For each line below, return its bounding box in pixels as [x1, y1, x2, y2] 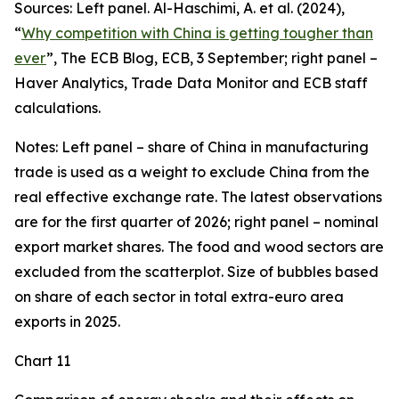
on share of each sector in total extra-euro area [14, 288, 344, 305]
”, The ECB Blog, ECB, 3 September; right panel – [46, 49, 378, 67]
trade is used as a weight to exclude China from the [14, 163, 370, 181]
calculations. [14, 99, 101, 117]
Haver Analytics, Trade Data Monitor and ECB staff [14, 74, 368, 92]
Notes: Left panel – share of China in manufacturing [14, 138, 369, 156]
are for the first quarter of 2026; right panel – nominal [14, 213, 379, 231]
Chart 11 [14, 352, 70, 370]
